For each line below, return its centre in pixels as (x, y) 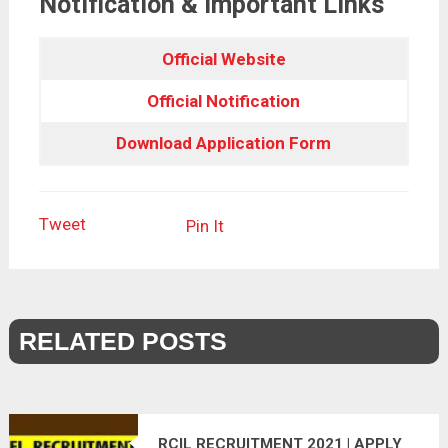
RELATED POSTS (122, 340)
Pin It (204, 225)
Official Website (223, 58)
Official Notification (224, 100)
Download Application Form (224, 142)
